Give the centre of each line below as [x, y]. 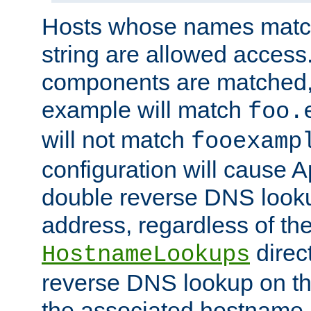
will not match [116, 140]
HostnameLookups [146, 255]
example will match [145, 110]
